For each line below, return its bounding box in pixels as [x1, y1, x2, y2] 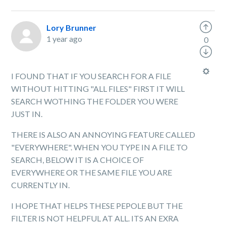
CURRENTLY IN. [11, 180, 72, 190]
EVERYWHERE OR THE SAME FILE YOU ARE [11, 167, 173, 177]
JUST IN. [11, 109, 44, 119]
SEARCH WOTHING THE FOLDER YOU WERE [11, 96, 179, 106]
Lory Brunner [46, 23, 97, 32]
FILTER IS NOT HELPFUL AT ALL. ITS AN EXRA [11, 213, 179, 223]
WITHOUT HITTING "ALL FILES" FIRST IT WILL [11, 84, 185, 93]
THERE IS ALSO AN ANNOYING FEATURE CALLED [11, 130, 196, 139]
